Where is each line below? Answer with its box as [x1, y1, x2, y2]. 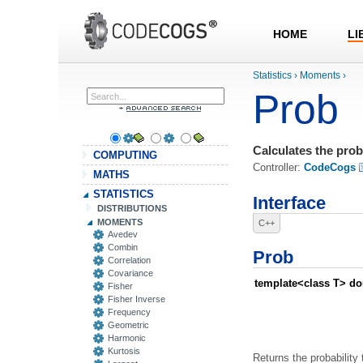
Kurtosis [108, 346, 140, 356]
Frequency [108, 307, 151, 317]
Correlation [108, 255, 151, 265]
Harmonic [108, 333, 146, 343]
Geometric [108, 320, 149, 330]
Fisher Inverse [108, 294, 165, 304]
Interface [253, 193, 326, 213]
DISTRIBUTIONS [97, 203, 167, 213]
